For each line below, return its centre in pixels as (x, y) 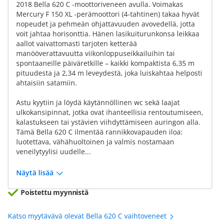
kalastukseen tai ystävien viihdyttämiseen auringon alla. (108, 122)
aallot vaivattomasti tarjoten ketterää (77, 43)
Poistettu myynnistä (55, 192)
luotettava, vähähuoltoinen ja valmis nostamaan (95, 142)
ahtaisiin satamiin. (47, 83)
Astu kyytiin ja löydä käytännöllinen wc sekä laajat (98, 102)
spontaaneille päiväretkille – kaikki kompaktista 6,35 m (105, 63)
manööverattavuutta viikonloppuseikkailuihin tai (96, 53)
